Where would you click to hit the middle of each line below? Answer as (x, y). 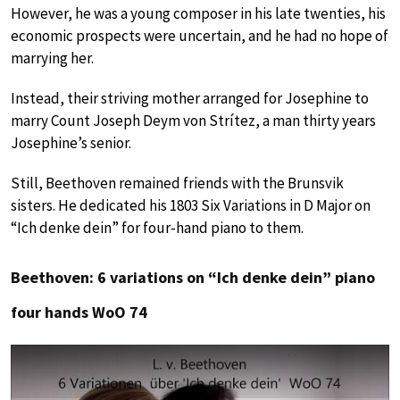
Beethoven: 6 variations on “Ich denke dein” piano (193, 278)
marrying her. (52, 58)
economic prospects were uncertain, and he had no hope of (200, 36)
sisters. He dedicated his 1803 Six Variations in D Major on (191, 206)
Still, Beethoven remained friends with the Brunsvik (177, 183)
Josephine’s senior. (71, 143)
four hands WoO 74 (79, 312)
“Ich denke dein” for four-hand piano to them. (157, 228)
